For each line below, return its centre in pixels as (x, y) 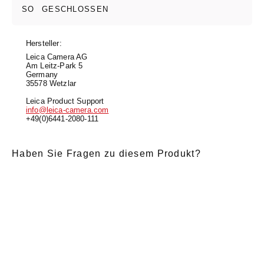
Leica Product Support (65, 101)
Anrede (26, 232)
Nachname (118, 232)
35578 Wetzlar (51, 83)
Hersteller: (44, 43)
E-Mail (26, 177)
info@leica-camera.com (67, 110)
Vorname (197, 232)
